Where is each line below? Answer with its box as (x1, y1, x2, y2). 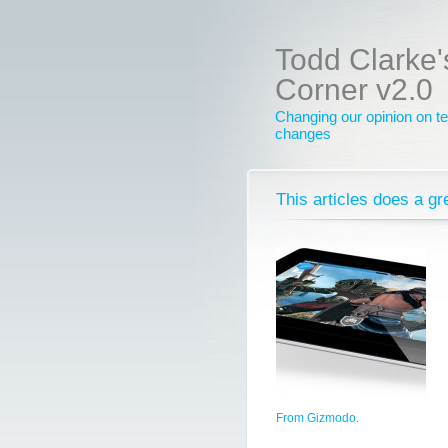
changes (275, 125, 331, 142)
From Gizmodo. (276, 411, 359, 425)
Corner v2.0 (275, 73, 433, 106)
